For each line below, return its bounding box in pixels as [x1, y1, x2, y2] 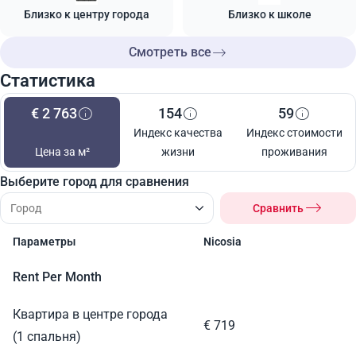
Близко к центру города [24, 8, 149, 21]
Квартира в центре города [13, 307, 168, 322]
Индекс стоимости [246, 126, 342, 139]
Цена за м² [34, 145, 90, 158]
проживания [261, 145, 327, 158]
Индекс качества [133, 126, 222, 139]
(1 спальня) [13, 329, 81, 344]
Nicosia [203, 235, 242, 248]
